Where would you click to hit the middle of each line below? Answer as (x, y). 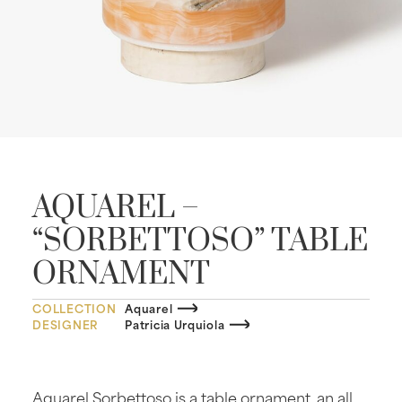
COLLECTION (74, 307)
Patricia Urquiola (175, 323)
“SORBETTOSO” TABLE (201, 241)
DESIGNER (66, 323)
